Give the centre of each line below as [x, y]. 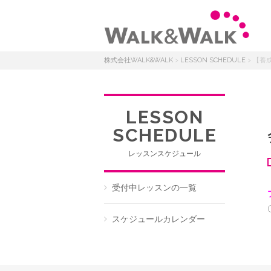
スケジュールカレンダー [158, 219]
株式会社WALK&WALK [139, 60]
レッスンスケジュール [165, 154]
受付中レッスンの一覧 [154, 188]
